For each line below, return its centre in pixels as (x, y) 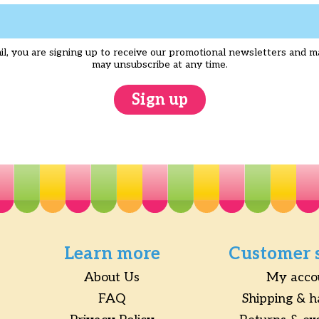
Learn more (112, 254)
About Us (112, 277)
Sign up (159, 100)
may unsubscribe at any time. (159, 64)
